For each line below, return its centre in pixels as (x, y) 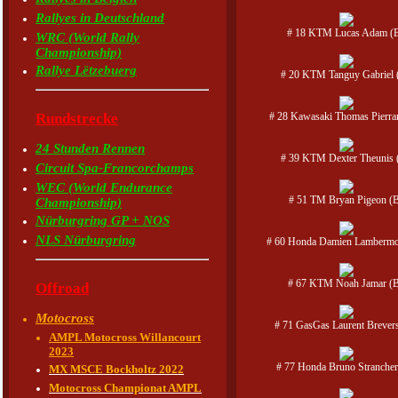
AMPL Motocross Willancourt (125, 337)
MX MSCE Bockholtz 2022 (116, 369)
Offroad (62, 288)
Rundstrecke (77, 119)
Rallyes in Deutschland (100, 18)
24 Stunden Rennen (90, 148)
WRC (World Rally (88, 37)
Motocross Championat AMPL (125, 388)
